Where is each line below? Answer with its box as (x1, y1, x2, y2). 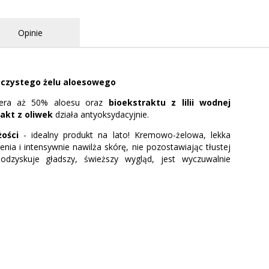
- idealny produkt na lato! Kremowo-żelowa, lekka (18, 129, 231, 141)
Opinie (18, 27, 43, 38)
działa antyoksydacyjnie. (53, 109, 151, 120)
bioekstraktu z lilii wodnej (108, 97, 231, 108)
